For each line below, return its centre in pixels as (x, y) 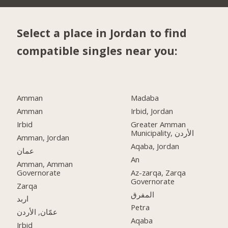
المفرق (143, 194)
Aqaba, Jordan (155, 146)
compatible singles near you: (97, 51)
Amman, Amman (45, 164)
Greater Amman (159, 124)
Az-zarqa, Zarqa (159, 172)
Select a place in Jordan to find (102, 33)
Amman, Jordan (43, 137)
